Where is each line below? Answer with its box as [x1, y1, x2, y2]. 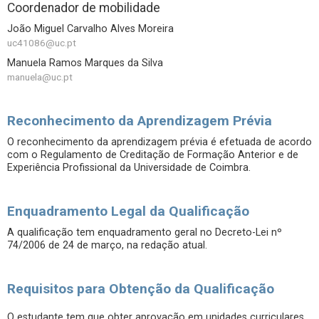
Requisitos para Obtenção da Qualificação [7, 281, 274, 297]
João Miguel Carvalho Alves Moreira [7, 23, 174, 35]
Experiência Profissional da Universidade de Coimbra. [7, 162, 251, 174]
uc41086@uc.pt [7, 37, 76, 48]
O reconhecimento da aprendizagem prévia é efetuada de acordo [7, 136, 312, 148]
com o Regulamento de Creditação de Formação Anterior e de [7, 149, 298, 161]
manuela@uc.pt [7, 71, 73, 83]
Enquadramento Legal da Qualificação [7, 203, 249, 219]
